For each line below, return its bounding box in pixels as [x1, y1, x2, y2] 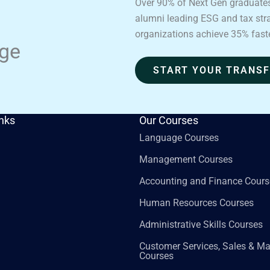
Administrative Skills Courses [139, 219, 263, 231]
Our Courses [139, 115, 199, 127]
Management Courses [139, 154, 233, 166]
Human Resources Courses [139, 197, 254, 209]
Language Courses [139, 132, 219, 144]
